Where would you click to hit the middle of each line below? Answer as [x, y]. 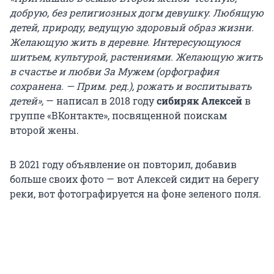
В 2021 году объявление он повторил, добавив [123, 165]
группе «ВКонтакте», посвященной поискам [118, 116]
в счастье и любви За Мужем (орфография [114, 72]
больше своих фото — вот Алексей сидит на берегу [134, 179]
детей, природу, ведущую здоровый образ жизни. [132, 28]
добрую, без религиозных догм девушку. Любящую [137, 13]
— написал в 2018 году [101, 101]
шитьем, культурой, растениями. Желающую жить [136, 57]
